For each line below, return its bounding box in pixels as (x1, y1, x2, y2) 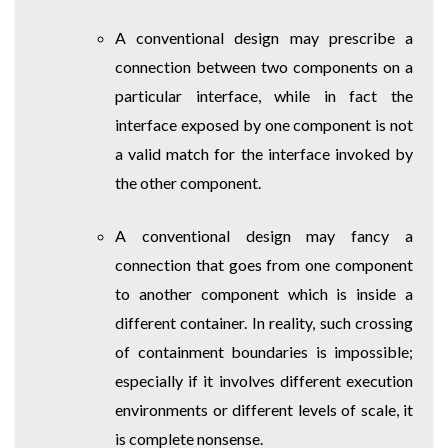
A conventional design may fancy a (115, 225, 413, 245)
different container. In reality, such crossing (115, 312, 413, 332)
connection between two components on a (115, 56, 413, 76)
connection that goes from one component (115, 254, 413, 274)
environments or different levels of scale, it (115, 399, 413, 419)
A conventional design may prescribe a (115, 27, 413, 47)
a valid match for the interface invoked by (115, 143, 413, 163)
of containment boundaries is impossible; (115, 341, 413, 361)
